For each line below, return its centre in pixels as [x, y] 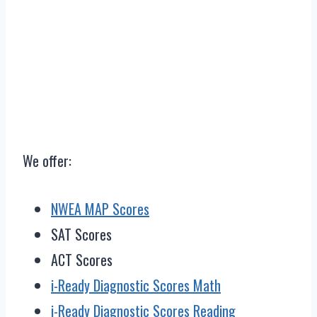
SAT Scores [81, 234]
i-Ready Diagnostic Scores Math [136, 285]
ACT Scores [82, 260]
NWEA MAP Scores [100, 209]
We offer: [47, 161]
